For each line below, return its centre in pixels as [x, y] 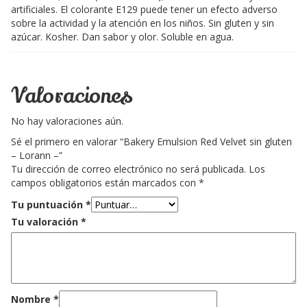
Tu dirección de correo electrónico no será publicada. [128, 169]
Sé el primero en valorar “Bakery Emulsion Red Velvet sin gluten [151, 141]
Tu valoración [46, 221]
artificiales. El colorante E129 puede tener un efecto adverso [144, 9]
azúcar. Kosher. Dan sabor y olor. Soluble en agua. [122, 36]
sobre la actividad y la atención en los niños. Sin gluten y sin [143, 23]
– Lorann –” [37, 155]
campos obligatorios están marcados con [105, 182]
